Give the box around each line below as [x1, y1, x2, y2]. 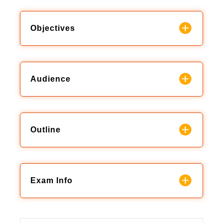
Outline [30, 125, 61, 134]
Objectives [30, 23, 75, 32]
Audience [30, 74, 71, 83]
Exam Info [30, 176, 73, 185]
